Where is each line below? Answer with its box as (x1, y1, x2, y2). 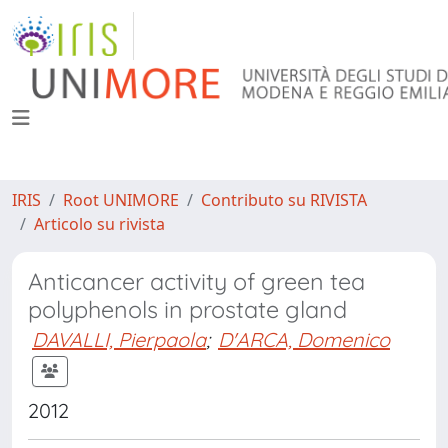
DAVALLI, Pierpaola (32, 327, 206, 352)
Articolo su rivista (34, 213, 165, 235)
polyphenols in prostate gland (28, 295, 347, 324)
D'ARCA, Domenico (218, 327, 390, 352)
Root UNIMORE (63, 189, 179, 211)
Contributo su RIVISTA (201, 189, 367, 211)
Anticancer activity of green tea (28, 267, 365, 296)
